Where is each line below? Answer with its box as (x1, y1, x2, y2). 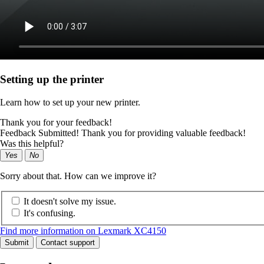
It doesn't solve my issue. (24, 196, 116, 207)
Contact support (41, 238, 95, 247)
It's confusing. (24, 208, 75, 219)
